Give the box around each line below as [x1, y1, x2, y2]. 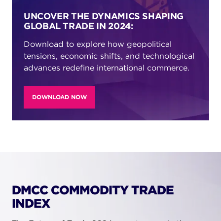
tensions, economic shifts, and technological [24, 51, 194, 61]
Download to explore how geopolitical [24, 39, 172, 49]
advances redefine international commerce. [24, 63, 189, 73]
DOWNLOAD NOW [32, 93, 87, 101]
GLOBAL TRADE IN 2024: [24, 21, 133, 31]
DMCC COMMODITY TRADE [12, 183, 174, 197]
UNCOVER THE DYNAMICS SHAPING [24, 11, 184, 21]
